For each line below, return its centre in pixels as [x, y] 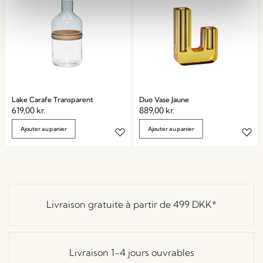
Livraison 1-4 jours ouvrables [131, 252]
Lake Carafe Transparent [53, 99]
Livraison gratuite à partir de [110, 204]
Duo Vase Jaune [164, 99]
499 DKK [193, 204]
